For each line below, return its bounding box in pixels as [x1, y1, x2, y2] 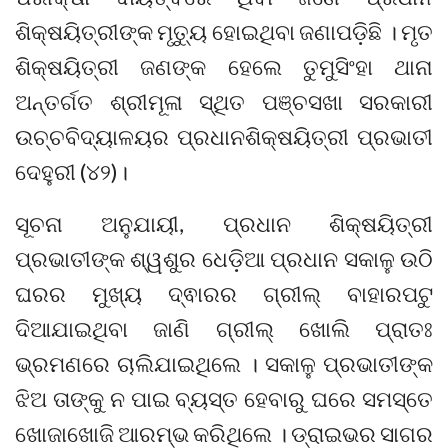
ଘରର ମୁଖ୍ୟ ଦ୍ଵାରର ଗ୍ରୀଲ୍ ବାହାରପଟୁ [15, 280, 433, 308]
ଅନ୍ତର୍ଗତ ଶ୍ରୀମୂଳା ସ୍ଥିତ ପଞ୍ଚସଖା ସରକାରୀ [15, 88, 433, 116]
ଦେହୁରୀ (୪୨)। [15, 158, 128, 186]
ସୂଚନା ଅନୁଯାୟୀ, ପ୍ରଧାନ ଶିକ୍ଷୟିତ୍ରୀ [15, 210, 433, 238]
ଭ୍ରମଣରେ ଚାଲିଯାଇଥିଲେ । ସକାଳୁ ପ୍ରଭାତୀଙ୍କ [15, 350, 433, 378]
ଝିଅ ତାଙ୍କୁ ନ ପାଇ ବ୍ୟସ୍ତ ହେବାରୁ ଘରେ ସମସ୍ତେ [15, 385, 433, 413]
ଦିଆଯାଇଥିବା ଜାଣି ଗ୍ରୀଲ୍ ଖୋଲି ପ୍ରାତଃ [15, 315, 433, 343]
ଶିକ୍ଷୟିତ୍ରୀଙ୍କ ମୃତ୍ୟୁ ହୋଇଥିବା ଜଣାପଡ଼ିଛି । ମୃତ [15, 18, 433, 46]
